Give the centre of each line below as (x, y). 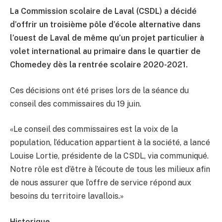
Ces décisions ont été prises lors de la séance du (99, 90)
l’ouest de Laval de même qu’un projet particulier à (107, 38)
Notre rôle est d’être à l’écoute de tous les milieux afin (110, 169)
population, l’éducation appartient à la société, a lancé (110, 143)
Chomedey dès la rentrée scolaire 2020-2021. (99, 65)
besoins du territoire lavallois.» (67, 196)
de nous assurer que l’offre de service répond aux (101, 183)
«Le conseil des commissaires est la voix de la (94, 129)
